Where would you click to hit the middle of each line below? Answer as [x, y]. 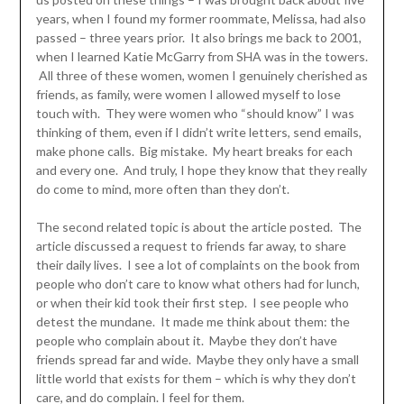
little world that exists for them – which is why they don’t [196, 379]
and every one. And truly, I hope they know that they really [201, 170]
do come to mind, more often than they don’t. [162, 189]
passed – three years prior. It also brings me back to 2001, [198, 38]
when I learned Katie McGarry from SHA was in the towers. [202, 57]
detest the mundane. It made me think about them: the [193, 322]
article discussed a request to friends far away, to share [191, 246]
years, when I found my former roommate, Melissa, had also [201, 19]
